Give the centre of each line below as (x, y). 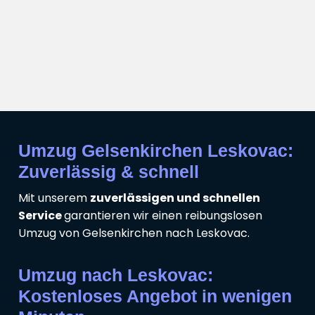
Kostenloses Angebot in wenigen (155, 296)
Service (41, 215)
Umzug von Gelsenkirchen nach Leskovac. (134, 233)
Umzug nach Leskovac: (116, 275)
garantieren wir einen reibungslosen (163, 215)
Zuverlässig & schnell (109, 171)
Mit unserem (54, 198)
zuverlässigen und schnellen (175, 198)
